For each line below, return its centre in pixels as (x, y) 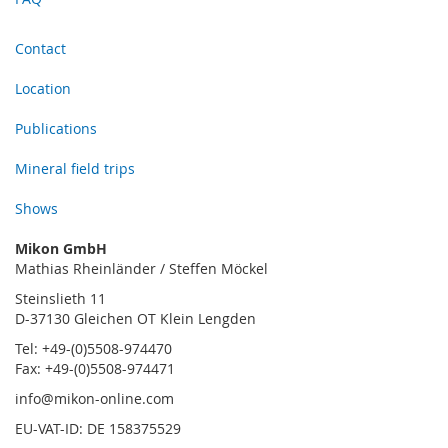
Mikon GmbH (61, 249)
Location (43, 89)
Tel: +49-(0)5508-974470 (93, 349)
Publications (56, 129)
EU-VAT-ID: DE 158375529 (98, 429)
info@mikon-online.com (94, 399)
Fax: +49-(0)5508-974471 (95, 369)
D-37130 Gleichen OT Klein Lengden (135, 319)
